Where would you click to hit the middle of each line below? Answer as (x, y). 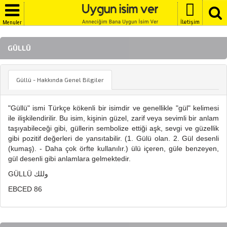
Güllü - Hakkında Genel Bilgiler (60, 80)
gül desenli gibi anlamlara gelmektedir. (69, 159)
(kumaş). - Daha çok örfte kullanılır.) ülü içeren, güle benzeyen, (113, 148)
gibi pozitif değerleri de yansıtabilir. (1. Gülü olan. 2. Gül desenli (113, 138)
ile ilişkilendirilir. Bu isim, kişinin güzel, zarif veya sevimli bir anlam (113, 118)
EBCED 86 (25, 189)
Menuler (12, 23)
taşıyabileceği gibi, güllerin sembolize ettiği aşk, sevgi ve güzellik (113, 128)
